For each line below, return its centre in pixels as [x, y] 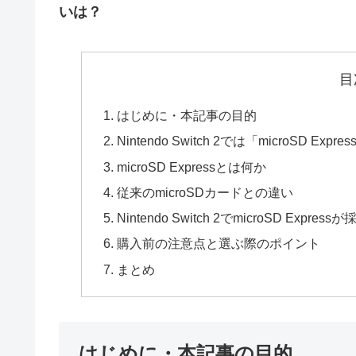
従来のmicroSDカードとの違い [205, 192]
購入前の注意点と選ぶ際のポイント [218, 244]
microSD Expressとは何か [191, 166]
